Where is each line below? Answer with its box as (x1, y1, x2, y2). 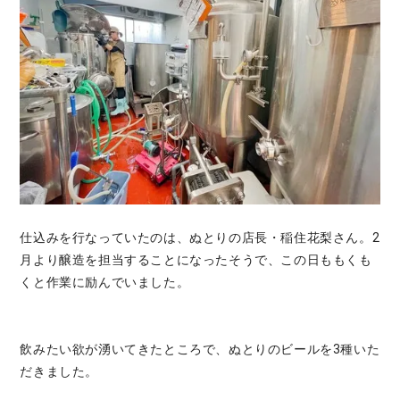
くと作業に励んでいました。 (20, 274, 190, 289)
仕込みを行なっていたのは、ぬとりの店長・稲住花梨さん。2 (20, 229, 380, 245)
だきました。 (20, 363, 98, 379)
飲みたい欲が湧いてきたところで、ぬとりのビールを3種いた (20, 341, 380, 356)
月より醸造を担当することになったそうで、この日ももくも (20, 252, 372, 267)
